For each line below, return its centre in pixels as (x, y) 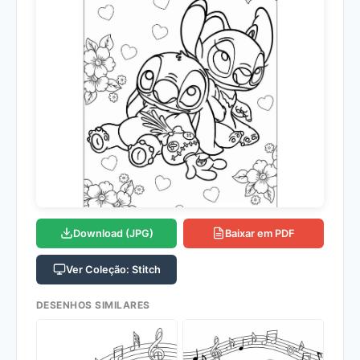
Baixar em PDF (260, 233)
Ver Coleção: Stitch (113, 269)
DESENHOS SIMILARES (93, 305)
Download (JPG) (113, 233)
